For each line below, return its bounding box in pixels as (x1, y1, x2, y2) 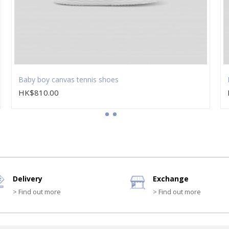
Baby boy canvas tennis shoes (18, 75, 119, 85)
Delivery (13, 174, 42, 184)
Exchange (153, 174, 189, 184)
